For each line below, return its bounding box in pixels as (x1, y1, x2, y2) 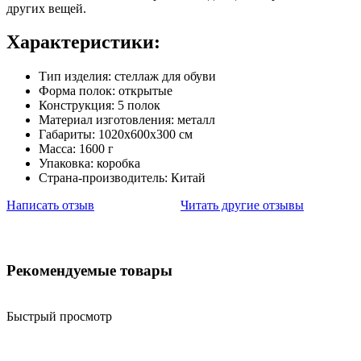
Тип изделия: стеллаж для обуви (39, 69, 216, 84)
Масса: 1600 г (39, 142, 114, 156)
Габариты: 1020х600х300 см (39, 127, 193, 142)
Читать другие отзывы (180, 198, 304, 213)
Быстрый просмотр (6, 309, 112, 323)
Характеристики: (6, 31, 160, 53)
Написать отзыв (6, 198, 94, 213)
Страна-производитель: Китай (39, 171, 205, 185)
